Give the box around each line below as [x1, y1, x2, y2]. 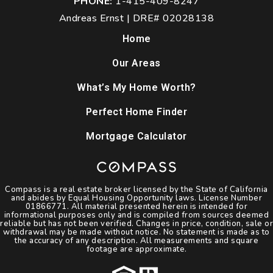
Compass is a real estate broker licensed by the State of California [5, 184, 268, 196]
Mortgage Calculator [86, 130, 187, 143]
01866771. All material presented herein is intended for [25, 201, 248, 213]
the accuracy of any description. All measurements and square [15, 235, 258, 247]
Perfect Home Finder [85, 106, 188, 118]
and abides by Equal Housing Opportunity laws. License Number [11, 193, 262, 204]
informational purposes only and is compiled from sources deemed [4, 210, 269, 221]
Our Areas [112, 57, 161, 69]
